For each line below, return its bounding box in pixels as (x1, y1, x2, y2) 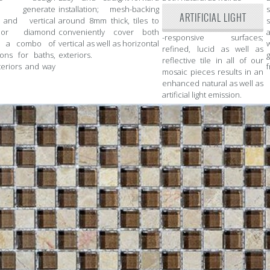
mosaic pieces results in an (162, 66, 263, 78)
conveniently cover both (58, 27, 159, 38)
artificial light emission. (162, 89, 242, 101)
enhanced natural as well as (162, 78, 263, 89)
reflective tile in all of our (162, 55, 263, 66)
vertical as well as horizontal (58, 38, 159, 49)
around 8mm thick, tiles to (58, 15, 159, 27)
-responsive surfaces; (162, 32, 263, 43)
